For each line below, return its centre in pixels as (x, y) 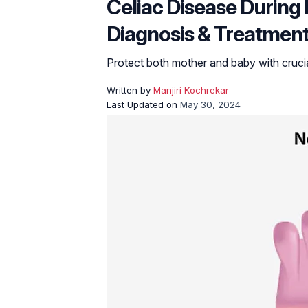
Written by (130, 90)
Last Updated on (143, 104)
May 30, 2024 (210, 104)
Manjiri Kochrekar (191, 90)
